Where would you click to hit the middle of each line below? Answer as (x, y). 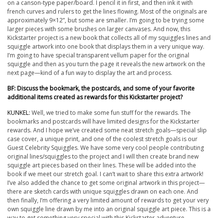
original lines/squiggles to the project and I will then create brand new (103, 156)
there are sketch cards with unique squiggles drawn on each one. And (103, 191)
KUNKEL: (19, 113)
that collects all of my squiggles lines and (154, 38)
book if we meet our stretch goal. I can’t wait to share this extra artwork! (105, 174)
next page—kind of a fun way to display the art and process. (90, 73)
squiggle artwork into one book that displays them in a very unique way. (106, 46)
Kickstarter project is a (39, 38)
